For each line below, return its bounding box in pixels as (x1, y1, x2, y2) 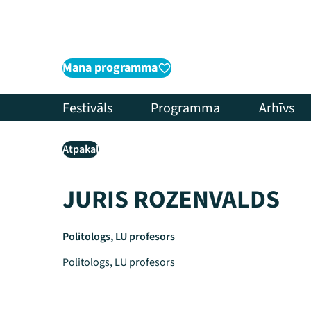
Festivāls (62, 98, 112, 118)
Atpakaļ (62, 142, 99, 157)
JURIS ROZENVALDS (62, 182, 280, 217)
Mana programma (62, 59, 158, 76)
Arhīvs (258, 98, 294, 118)
